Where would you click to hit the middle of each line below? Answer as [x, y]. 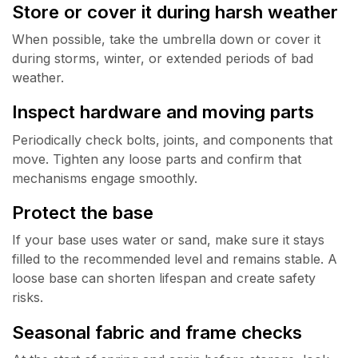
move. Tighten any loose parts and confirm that [157, 159]
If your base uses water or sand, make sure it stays [168, 240]
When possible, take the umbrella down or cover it [166, 39]
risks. [28, 298]
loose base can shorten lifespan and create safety [164, 278]
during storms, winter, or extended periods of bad [163, 58]
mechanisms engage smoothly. [105, 178]
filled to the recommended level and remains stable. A [175, 259]
